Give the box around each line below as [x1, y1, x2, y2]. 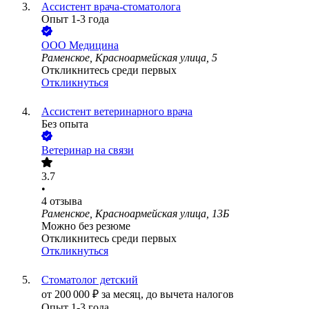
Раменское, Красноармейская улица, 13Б [41, 208, 229, 220]
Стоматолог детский [41, 274, 138, 286]
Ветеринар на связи [41, 144, 134, 157]
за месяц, [101, 288, 146, 301]
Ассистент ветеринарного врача [41, 106, 192, 118]
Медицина [69, 39, 119, 52]
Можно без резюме [41, 220, 130, 232]
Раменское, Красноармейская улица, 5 [41, 52, 217, 64]
